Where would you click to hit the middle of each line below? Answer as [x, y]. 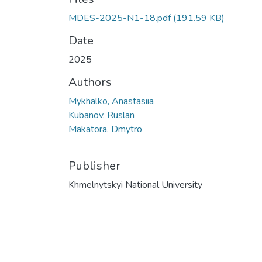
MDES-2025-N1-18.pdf [120, 18]
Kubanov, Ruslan [101, 115]
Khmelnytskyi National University [135, 185]
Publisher [94, 166]
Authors [90, 82]
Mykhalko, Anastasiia [111, 101]
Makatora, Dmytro [105, 129]
